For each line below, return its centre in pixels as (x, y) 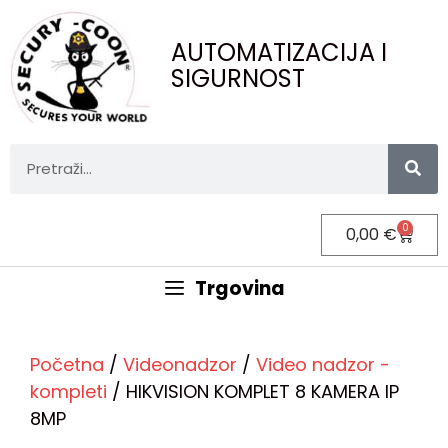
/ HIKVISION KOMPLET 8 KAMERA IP (253, 391)
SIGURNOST (238, 79)
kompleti (68, 391)
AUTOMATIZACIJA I (279, 53)
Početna (67, 364)
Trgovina (240, 288)
